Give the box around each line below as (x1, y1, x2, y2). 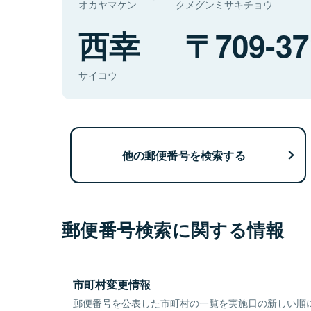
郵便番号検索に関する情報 (62, 217, 285, 243)
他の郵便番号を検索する (121, 146, 246, 163)
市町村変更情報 (73, 276, 151, 293)
